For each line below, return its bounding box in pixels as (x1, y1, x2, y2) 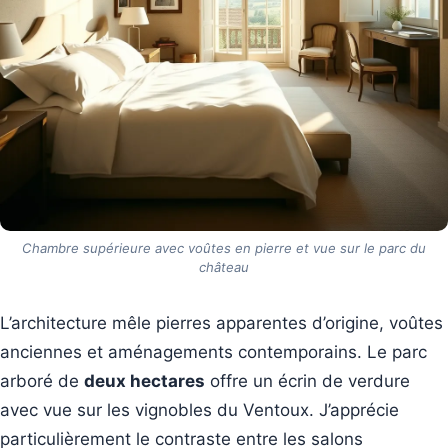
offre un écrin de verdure (205, 371, 410, 392)
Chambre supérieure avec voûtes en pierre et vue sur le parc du (22, 240, 426, 257)
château (199, 259, 249, 276)
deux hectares (84, 371, 205, 392)
